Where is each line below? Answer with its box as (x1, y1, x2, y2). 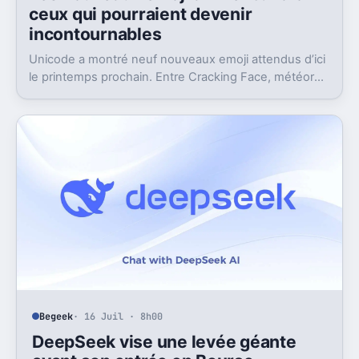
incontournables (29, 24, 162, 45)
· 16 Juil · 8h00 (73, 309, 163, 323)
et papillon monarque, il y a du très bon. (29, 87, 248, 103)
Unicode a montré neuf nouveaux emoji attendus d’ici (29, 52, 326, 67)
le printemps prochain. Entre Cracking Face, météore (29, 70, 322, 85)
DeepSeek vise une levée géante (32, 331, 296, 352)
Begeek (39, 309, 74, 323)
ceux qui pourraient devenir (29, 4, 252, 25)
